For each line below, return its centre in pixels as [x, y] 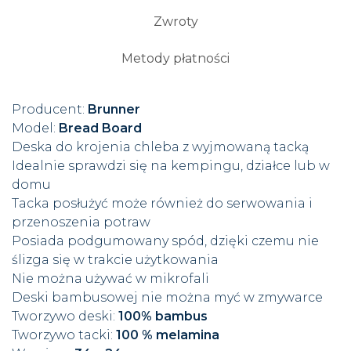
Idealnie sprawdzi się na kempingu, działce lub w [171, 166]
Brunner [112, 109]
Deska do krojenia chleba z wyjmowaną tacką [160, 147]
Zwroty [175, 22]
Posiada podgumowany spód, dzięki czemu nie [165, 241]
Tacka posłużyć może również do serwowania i [162, 203]
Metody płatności [175, 58]
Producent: [48, 109]
